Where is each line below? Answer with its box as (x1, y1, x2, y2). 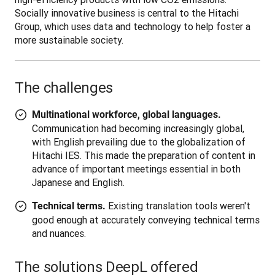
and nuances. (32, 227, 86, 240)
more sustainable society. (15, 34, 126, 47)
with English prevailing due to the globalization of (32, 136, 246, 149)
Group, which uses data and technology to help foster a (15, 20, 250, 33)
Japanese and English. (32, 176, 125, 189)
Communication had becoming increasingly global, (32, 122, 244, 135)
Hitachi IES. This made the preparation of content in (32, 149, 255, 162)
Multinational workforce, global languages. (32, 109, 221, 121)
